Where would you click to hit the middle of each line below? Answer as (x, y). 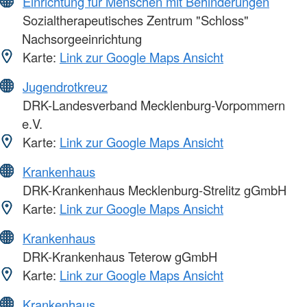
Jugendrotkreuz (65, 86)
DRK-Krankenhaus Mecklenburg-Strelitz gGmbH (153, 189)
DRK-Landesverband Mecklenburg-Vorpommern (152, 105)
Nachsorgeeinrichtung (82, 38)
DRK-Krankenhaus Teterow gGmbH (118, 256)
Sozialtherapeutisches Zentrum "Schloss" (134, 20)
